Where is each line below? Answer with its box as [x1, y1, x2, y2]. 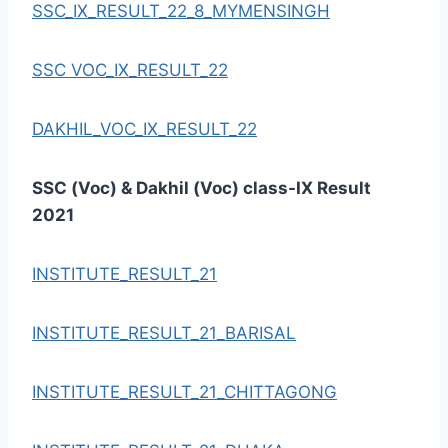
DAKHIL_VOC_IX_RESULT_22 [32, 118, 257, 139]
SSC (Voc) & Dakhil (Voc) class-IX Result [32, 177, 371, 198]
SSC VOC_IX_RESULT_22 [32, 59, 228, 80]
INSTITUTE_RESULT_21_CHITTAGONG [32, 381, 337, 402]
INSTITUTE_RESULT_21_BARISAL [32, 322, 296, 343]
